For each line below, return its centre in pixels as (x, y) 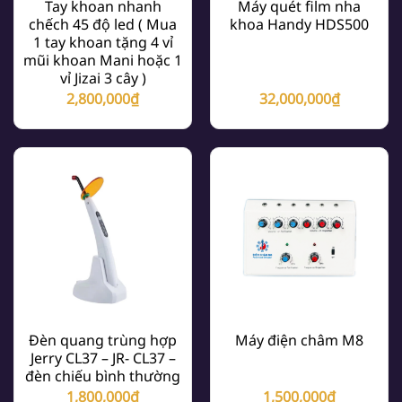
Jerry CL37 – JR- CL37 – (103, 358)
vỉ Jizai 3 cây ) (103, 79)
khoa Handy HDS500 (299, 25)
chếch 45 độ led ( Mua (103, 25)
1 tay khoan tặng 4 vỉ (103, 43)
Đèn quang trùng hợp (103, 341)
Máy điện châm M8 (299, 341)
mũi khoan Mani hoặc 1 (103, 61)
